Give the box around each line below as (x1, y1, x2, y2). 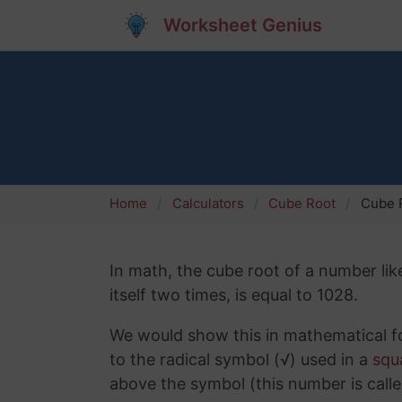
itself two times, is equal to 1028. (109, 284, 358, 304)
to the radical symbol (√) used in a (109, 349, 372, 369)
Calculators (171, 195, 244, 213)
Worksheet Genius (163, 13, 322, 36)
